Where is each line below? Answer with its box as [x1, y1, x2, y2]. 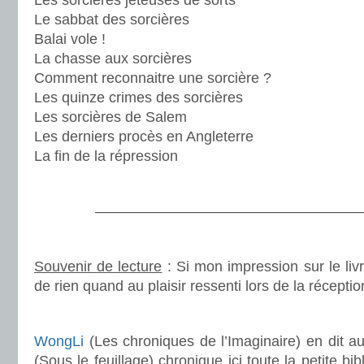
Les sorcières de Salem [34, 109, 187, 125]
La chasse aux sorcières [34, 50, 192, 67]
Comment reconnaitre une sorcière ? [34, 70, 271, 86]
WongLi [34, 333, 84, 349]
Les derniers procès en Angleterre [34, 128, 253, 145]
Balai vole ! [34, 31, 106, 47]
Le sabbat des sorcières [34, 11, 189, 28]
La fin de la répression [34, 148, 178, 164]
